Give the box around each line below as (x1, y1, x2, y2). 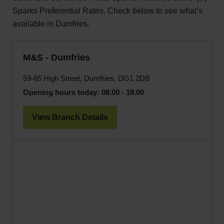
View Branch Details (32, 113, 108, 121)
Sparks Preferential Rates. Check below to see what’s (12, 6, 202, 15)
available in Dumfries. (12, 19, 89, 28)
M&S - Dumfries (23, 52, 90, 62)
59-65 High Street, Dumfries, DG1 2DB (23, 74, 150, 82)
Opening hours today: (23, 87, 99, 96)
